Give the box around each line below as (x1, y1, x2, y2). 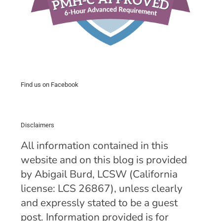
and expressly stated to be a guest (20, 196, 178, 210)
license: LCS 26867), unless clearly (20, 182, 183, 196)
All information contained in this (20, 139, 168, 153)
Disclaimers (20, 121, 54, 129)
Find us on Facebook (20, 81, 78, 89)
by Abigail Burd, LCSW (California (20, 167, 178, 182)
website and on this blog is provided (20, 153, 187, 167)
